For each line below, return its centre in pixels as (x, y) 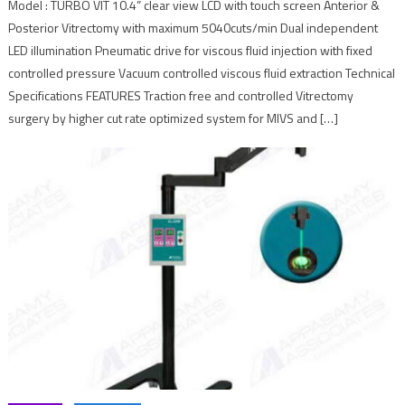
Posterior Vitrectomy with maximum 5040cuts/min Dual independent (193, 27)
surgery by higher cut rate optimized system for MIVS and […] (174, 118)
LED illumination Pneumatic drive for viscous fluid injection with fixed (191, 50)
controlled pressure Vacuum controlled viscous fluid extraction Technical (202, 72)
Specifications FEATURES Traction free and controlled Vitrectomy (181, 95)
